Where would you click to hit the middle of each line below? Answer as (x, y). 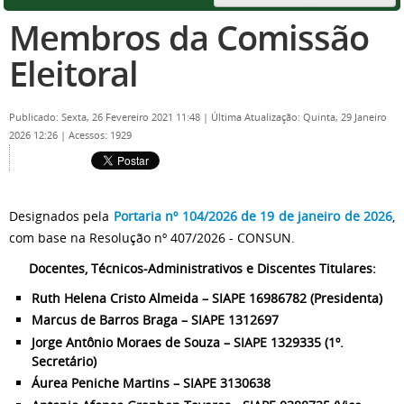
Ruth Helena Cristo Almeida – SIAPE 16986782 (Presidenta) (207, 298)
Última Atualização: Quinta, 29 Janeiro (299, 117)
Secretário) (64, 361)
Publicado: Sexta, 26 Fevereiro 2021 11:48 (106, 117)
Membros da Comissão (189, 37)
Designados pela (61, 216)
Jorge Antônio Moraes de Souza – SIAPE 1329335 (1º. (188, 342)
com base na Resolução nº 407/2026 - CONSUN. (154, 237)
